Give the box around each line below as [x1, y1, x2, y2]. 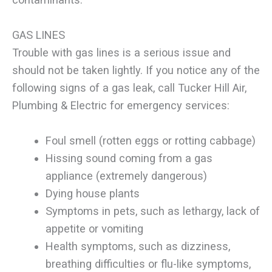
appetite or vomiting [45, 222, 143, 236]
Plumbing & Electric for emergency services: [12, 98, 229, 112]
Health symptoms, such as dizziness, [45, 240, 230, 253]
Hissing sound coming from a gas [45, 152, 212, 165]
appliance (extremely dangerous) [45, 169, 207, 183]
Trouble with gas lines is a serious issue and [12, 46, 231, 59]
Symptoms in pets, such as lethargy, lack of [45, 205, 260, 218]
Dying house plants [45, 187, 140, 200]
